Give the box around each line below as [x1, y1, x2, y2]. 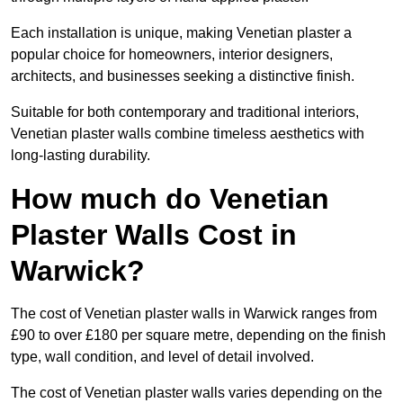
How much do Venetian [11, 183, 329, 216]
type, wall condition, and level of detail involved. [11, 349, 314, 365]
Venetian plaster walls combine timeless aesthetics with [11, 126, 364, 142]
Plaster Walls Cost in [11, 219, 297, 252]
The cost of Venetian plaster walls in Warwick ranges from [11, 306, 377, 322]
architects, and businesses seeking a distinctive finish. [11, 68, 354, 85]
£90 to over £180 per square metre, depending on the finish [11, 327, 386, 344]
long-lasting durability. [11, 148, 150, 164]
